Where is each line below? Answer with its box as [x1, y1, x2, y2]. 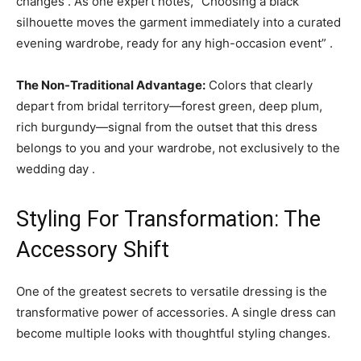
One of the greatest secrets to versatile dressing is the [16, 284, 327, 299]
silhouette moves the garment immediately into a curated [16, 15, 341, 30]
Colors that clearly [205, 77, 313, 93]
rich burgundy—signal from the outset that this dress [16, 119, 317, 135]
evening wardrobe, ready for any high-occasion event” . [16, 35, 333, 51]
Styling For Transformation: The [16, 206, 321, 232]
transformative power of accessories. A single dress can [16, 305, 336, 320]
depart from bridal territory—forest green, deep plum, [16, 98, 322, 114]
